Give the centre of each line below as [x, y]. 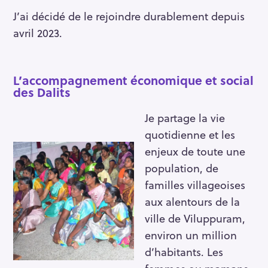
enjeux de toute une [195, 151]
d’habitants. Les [184, 251]
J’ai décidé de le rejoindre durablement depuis [129, 16]
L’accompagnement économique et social [133, 80]
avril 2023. [38, 32]
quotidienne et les [190, 134]
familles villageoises [195, 184]
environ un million [191, 234]
